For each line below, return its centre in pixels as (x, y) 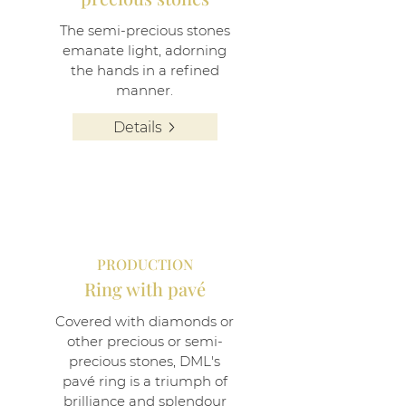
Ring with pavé (145, 289)
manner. (145, 90)
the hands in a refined (145, 70)
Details (137, 127)
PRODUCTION (145, 264)
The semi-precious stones (145, 30)
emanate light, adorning (145, 50)
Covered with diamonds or (145, 321)
